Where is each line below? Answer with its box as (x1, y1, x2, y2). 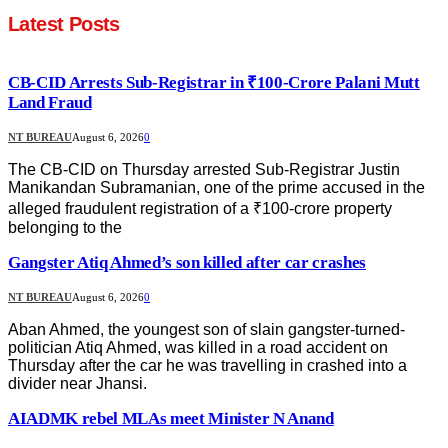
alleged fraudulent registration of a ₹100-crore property (8, 199, 392, 217)
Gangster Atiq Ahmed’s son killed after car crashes (8, 252, 366, 272)
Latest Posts (8, 13, 120, 36)
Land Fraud (8, 92, 92, 112)
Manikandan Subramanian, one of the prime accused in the (8, 178, 425, 196)
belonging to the (8, 218, 122, 236)
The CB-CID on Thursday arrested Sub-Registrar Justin (8, 160, 400, 178)
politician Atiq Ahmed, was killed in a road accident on (8, 338, 388, 356)
